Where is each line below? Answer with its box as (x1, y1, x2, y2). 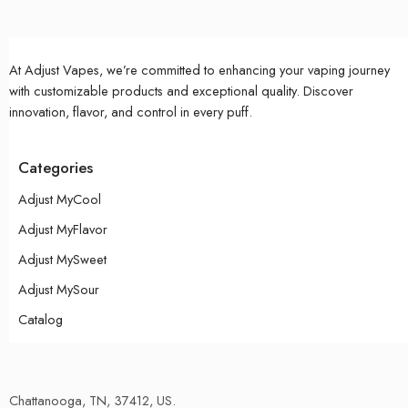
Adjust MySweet (18, 250, 107, 270)
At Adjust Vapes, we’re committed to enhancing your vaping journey (9, 60, 390, 79)
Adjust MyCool (18, 189, 101, 209)
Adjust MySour (18, 280, 99, 300)
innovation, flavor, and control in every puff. (9, 102, 252, 121)
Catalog (18, 310, 63, 330)
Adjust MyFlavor (18, 219, 107, 240)
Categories (18, 157, 93, 178)
